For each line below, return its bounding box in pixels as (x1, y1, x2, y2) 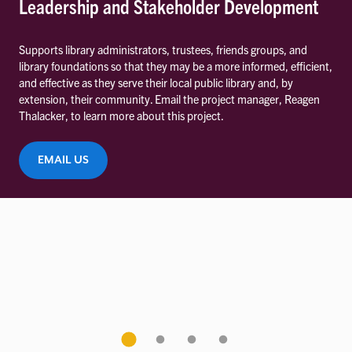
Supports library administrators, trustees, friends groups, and (19, 42, 307, 57)
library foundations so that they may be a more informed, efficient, (19, 59, 332, 74)
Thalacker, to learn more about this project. (19, 108, 224, 123)
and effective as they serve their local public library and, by (19, 75, 293, 90)
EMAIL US (38, 153, 89, 167)
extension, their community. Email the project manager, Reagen (19, 92, 320, 107)
